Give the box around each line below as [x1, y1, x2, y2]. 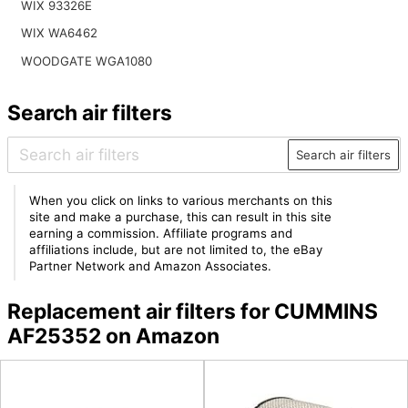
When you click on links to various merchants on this [29, 192, 333, 208]
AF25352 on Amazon [6, 323, 219, 350]
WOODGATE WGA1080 [20, 54, 152, 69]
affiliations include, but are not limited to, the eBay [29, 241, 323, 257]
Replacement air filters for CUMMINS [6, 299, 378, 325]
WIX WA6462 [20, 25, 97, 41]
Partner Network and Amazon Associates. [29, 258, 272, 273]
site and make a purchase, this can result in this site [29, 209, 332, 224]
